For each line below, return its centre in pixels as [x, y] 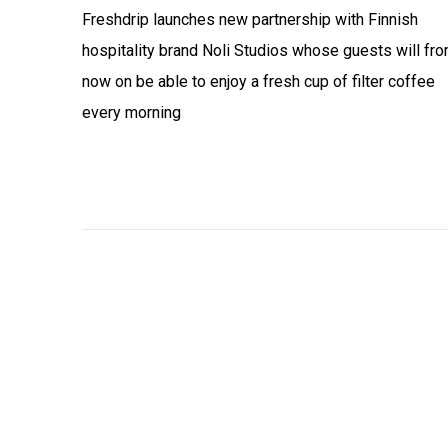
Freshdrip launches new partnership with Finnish [250, 20]
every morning [131, 113]
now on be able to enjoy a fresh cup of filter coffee [258, 82]
